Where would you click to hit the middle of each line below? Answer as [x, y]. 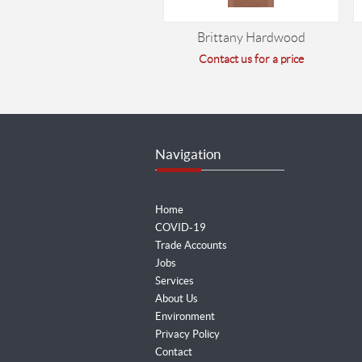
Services [175, 281]
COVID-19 [181, 227]
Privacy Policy [187, 334]
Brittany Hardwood [252, 38]
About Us [177, 299]
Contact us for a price [252, 59]
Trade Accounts [191, 245]
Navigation [188, 154]
